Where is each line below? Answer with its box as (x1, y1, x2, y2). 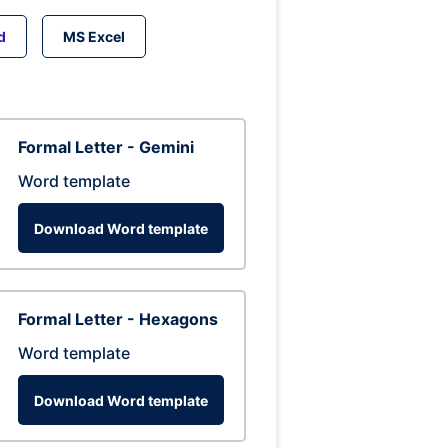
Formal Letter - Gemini (18, 137, 194, 157)
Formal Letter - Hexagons (18, 309, 218, 329)
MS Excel (62, 28, 125, 45)
